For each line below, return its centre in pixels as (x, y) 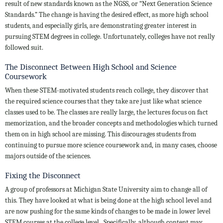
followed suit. (24, 47)
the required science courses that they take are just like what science (103, 101)
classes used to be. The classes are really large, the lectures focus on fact (107, 112)
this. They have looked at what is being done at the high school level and (108, 200)
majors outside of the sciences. (48, 156)
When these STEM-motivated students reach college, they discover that (107, 90)
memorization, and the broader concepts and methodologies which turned (111, 123)
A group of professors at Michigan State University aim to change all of (106, 189)
